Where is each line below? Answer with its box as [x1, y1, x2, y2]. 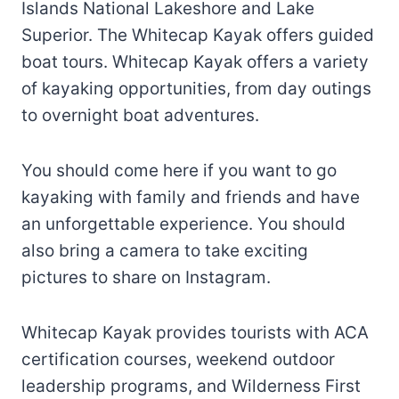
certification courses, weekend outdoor [21, 348, 335, 370]
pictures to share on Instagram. [21, 266, 271, 288]
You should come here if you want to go [21, 159, 337, 181]
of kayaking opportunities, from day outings [21, 77, 371, 99]
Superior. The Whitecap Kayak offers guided [21, 24, 374, 45]
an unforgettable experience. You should [21, 213, 346, 234]
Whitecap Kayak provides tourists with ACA [21, 322, 369, 343]
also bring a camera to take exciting [21, 240, 308, 261]
